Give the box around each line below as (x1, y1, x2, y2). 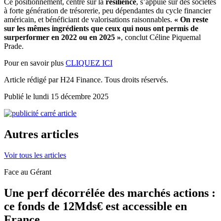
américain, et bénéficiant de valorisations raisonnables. (4, 15, 174, 24)
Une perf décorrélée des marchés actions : (4, 186, 216, 199)
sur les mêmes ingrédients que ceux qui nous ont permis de (4, 24, 198, 33)
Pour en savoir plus (4, 58, 66, 67)
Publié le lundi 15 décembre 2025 (4, 92, 109, 101)
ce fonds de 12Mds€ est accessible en (4, 199, 187, 213)
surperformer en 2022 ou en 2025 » (4, 33, 121, 41)
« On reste (174, 15, 208, 24)
